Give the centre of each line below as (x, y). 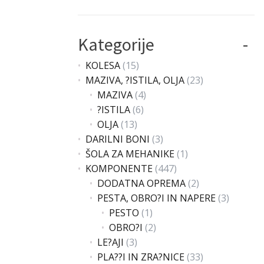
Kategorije (116, 44)
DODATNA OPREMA (141, 183)
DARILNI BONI (118, 139)
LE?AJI (110, 242)
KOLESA (103, 65)
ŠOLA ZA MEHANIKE (130, 154)
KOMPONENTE (119, 169)
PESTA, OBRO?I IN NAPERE (156, 198)
